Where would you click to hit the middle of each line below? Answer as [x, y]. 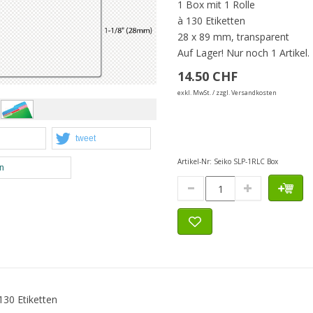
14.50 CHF [208, 77]
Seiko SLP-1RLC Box [246, 162]
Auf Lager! [202, 53]
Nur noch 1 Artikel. [268, 53]
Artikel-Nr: [196, 162]
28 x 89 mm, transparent [233, 37]
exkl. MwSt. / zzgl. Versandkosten [227, 93]
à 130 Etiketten [211, 21]
